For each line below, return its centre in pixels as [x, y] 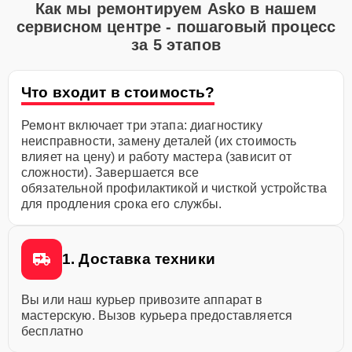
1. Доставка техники [139, 259]
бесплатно [53, 331]
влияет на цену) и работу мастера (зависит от [157, 157]
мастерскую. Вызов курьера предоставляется [157, 315]
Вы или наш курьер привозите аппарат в [142, 300]
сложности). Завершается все [110, 172]
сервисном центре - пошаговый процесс [176, 27]
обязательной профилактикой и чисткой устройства [174, 188]
